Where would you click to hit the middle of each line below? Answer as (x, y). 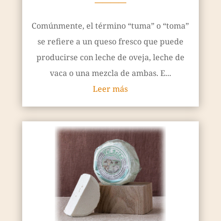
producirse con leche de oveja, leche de (110, 57)
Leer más (110, 89)
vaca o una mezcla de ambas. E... (110, 73)
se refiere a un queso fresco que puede (110, 41)
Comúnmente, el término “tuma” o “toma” (110, 25)
